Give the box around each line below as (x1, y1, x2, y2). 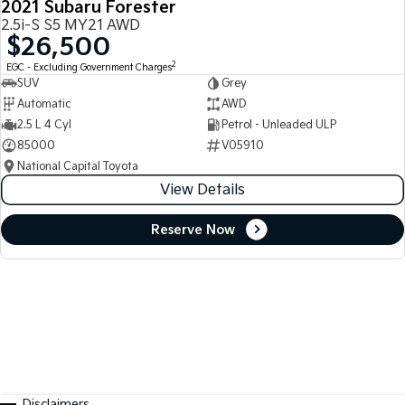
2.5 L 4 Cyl (17, 118, 71, 132)
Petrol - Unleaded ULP (221, 118, 336, 132)
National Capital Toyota (17, 159, 138, 174)
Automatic (17, 97, 71, 111)
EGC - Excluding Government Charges (6, 62, 172, 74)
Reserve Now (150, 221, 235, 238)
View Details (160, 181, 245, 199)
